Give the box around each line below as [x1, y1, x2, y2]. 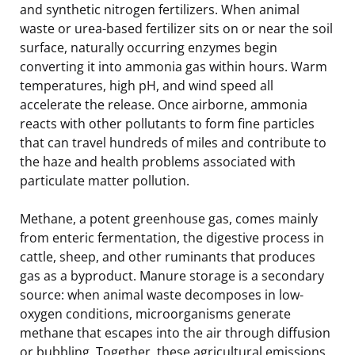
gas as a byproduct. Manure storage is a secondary [20, 266, 324, 284]
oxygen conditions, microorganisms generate [20, 304, 291, 323]
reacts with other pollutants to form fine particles [20, 114, 315, 132]
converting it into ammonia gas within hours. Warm [20, 57, 327, 75]
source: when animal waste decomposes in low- [20, 285, 303, 303]
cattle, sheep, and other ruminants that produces [20, 247, 315, 265]
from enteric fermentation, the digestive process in [20, 228, 324, 246]
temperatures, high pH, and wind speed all [20, 76, 273, 94]
